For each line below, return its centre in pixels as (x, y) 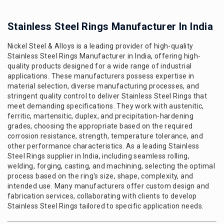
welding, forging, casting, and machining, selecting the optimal (111, 166)
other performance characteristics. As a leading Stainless (103, 146)
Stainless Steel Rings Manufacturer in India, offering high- (104, 56)
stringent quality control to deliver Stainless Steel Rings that (107, 96)
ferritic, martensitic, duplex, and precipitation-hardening (101, 116)
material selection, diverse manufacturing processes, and (103, 86)
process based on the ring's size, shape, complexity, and (100, 176)
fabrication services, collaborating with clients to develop (102, 196)
